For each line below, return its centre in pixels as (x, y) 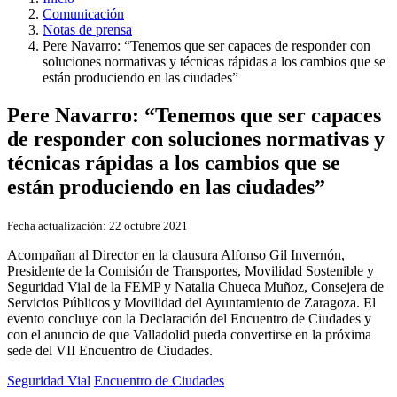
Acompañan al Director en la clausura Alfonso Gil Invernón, (176, 254)
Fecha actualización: (57, 225)
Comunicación (83, 14)
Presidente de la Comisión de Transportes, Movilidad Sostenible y (191, 270)
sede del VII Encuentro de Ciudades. (110, 350)
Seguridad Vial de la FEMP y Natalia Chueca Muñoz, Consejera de (195, 286)
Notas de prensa (87, 30)
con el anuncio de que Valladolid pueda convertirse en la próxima (189, 334)
